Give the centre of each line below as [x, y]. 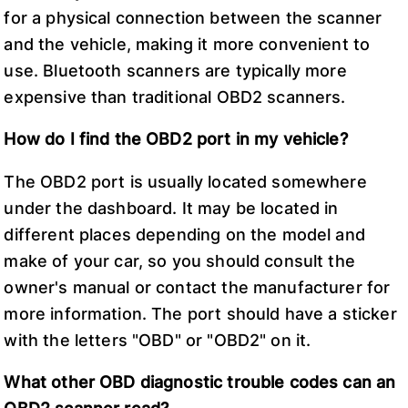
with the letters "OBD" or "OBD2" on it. [158, 340]
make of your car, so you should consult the [179, 260]
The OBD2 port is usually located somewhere [185, 181]
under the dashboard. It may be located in [171, 208]
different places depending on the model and [184, 234]
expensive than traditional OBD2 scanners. [175, 97]
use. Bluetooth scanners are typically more [175, 70]
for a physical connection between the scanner [193, 17]
